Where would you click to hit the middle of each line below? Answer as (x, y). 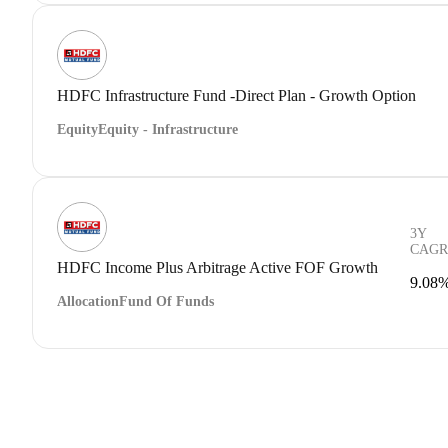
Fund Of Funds (166, 301)
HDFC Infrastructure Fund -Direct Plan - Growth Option (236, 95)
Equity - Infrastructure (168, 129)
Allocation (88, 301)
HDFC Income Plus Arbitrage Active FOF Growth (217, 267)
